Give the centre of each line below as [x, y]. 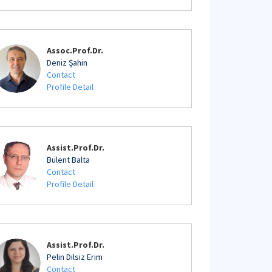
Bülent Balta [68, 160]
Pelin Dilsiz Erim [75, 257]
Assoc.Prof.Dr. [75, 50]
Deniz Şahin [67, 63]
